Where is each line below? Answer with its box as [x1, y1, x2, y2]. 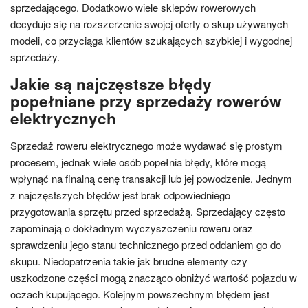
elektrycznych [10, 107, 116, 129]
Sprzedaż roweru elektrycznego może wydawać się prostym [10, 137, 283, 153]
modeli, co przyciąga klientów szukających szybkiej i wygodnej [10, 32, 292, 47]
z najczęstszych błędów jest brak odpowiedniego [10, 187, 230, 202]
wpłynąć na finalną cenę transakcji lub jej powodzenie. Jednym [10, 170, 292, 186]
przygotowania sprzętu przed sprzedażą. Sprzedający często [10, 203, 285, 219]
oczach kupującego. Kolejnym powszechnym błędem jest [10, 286, 269, 301]
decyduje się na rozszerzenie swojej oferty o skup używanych [10, 16, 288, 31]
